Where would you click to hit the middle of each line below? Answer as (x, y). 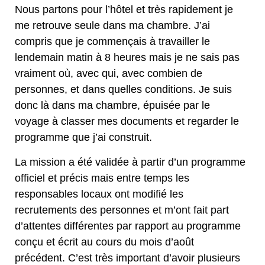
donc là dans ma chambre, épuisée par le (112, 106)
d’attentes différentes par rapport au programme (128, 226)
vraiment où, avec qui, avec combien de (109, 74)
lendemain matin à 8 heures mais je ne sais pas (127, 58)
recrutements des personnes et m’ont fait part (122, 210)
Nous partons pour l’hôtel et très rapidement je (124, 10)
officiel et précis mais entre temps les (102, 178)
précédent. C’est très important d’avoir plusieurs (127, 258)
